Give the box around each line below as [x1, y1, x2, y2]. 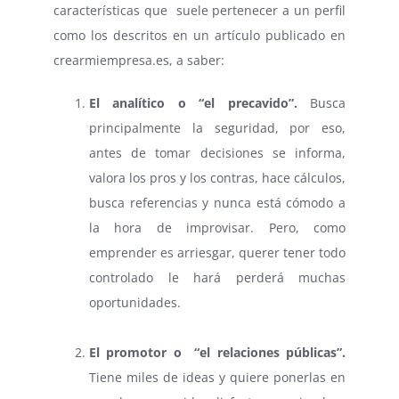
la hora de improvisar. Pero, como [89, 219, 346, 237]
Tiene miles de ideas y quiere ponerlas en [89, 369, 346, 387]
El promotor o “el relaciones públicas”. [89, 344, 346, 362]
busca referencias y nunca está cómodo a [89, 194, 346, 212]
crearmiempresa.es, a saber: [53, 52, 224, 69]
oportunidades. [89, 294, 181, 312]
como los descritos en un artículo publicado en [53, 27, 346, 45]
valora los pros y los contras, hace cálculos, [89, 169, 346, 187]
